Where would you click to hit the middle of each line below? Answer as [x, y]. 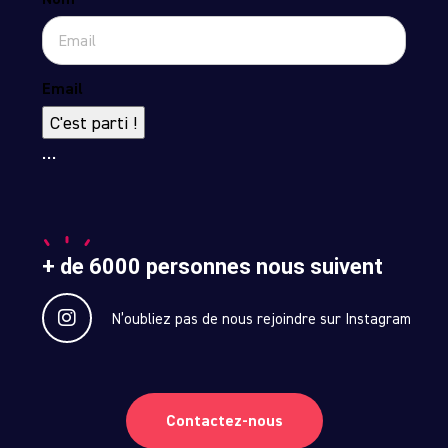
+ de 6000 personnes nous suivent [212, 267]
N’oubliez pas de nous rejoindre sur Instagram [261, 318]
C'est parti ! [93, 123]
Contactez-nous [224, 421]
